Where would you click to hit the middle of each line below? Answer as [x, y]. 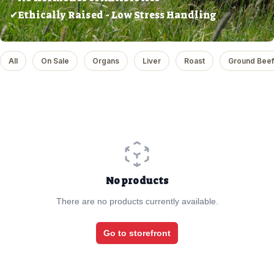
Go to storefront [137, 233]
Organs [106, 61]
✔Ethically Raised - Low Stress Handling [113, 15]
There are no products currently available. [137, 201]
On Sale [55, 61]
